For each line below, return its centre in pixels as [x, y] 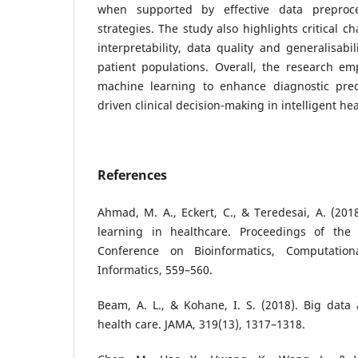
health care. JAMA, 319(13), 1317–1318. [201, 324]
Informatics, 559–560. [155, 269]
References [132, 175]
